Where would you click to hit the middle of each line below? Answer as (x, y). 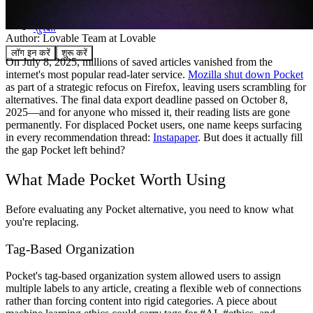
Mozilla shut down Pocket (246, 75)
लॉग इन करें (31, 52)
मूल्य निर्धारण (58, 15)
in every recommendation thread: (79, 138)
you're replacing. (42, 221)
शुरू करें (74, 52)
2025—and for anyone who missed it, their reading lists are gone (148, 112)
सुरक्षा (45, 27)
